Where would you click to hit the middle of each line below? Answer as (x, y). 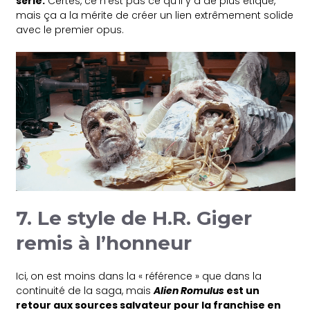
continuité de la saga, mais (85, 291)
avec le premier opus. (70, 29)
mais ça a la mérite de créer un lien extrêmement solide (155, 15)
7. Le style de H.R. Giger (134, 218)
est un (242, 291)
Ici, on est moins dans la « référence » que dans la (139, 276)
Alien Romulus (189, 291)
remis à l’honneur (107, 243)
